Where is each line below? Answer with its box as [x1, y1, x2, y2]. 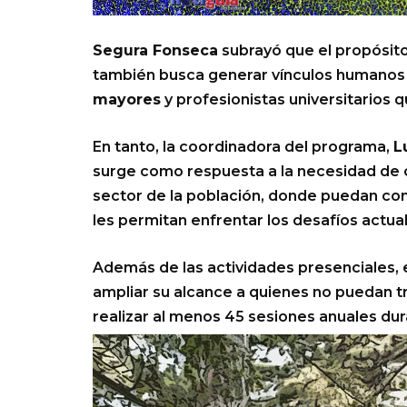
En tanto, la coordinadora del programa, [93, 137, 393, 155]
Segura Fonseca [93, 41, 218, 59]
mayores [93, 90, 161, 108]
